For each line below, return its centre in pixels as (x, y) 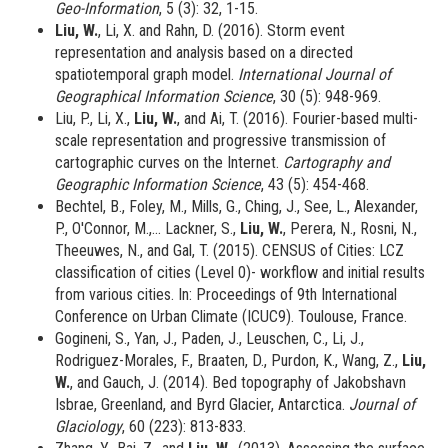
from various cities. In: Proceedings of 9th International (226, 295)
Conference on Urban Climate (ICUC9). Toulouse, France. (231, 317)
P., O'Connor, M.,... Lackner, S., (147, 229)
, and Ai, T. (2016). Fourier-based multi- (297, 119)
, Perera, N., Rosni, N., (350, 229)
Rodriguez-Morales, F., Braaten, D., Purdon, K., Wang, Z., (228, 361)
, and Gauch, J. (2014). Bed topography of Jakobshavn (238, 383)
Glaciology (88, 427)
